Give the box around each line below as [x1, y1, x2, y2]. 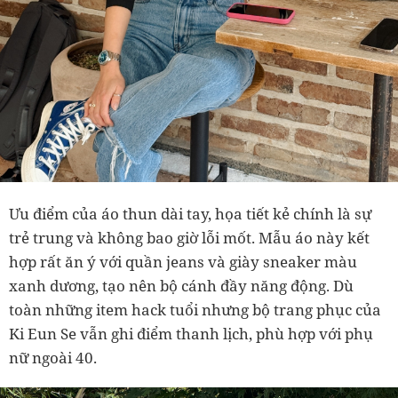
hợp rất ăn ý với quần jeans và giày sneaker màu [9, 251, 357, 273]
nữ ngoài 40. [9, 347, 97, 369]
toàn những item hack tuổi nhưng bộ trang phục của [9, 299, 381, 321]
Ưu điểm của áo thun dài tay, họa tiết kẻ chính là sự [9, 203, 371, 225]
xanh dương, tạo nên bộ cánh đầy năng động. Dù [9, 275, 354, 297]
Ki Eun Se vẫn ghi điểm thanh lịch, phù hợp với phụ [9, 323, 373, 345]
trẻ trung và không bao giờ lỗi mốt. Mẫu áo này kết [9, 227, 370, 249]
